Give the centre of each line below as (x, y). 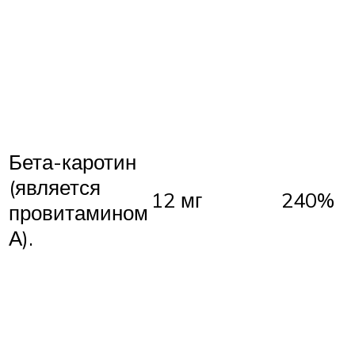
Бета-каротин (73, 162)
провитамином (78, 213)
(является (55, 187)
